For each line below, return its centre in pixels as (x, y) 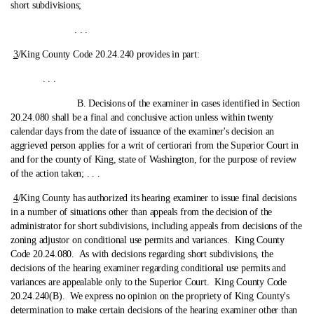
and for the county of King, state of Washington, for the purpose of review (154, 159)
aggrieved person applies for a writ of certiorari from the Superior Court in (155, 145)
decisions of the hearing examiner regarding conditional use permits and (148, 268)
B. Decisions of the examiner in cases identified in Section (157, 103)
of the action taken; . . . (55, 173)
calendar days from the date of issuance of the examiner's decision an (143, 131)
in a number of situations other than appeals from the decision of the (142, 212)
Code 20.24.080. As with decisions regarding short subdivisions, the (142, 254)
